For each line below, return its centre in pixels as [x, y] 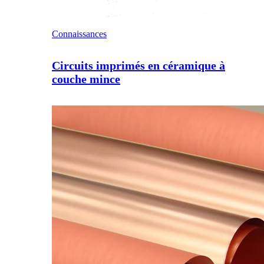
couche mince [86, 79]
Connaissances [79, 34]
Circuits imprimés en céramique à [138, 65]
